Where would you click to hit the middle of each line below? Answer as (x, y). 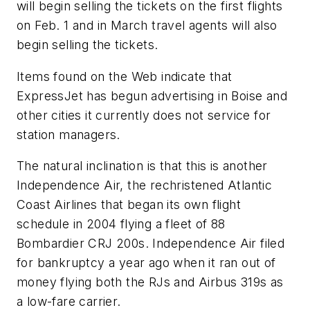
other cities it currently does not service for (144, 115)
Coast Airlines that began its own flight (129, 205)
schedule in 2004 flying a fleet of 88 (121, 224)
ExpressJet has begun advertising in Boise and (152, 95)
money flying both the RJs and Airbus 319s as (150, 282)
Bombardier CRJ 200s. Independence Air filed (151, 244)
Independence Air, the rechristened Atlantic (145, 185)
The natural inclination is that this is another (142, 166)
